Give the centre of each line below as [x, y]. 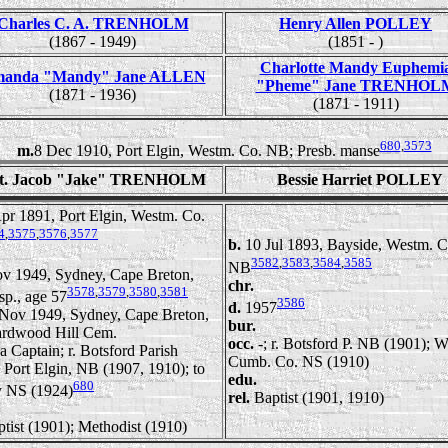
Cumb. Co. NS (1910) [298, 361]
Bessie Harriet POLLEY [360, 180]
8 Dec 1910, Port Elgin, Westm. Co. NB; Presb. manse [206, 151]
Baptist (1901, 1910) [319, 397]
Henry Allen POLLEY [355, 23]
